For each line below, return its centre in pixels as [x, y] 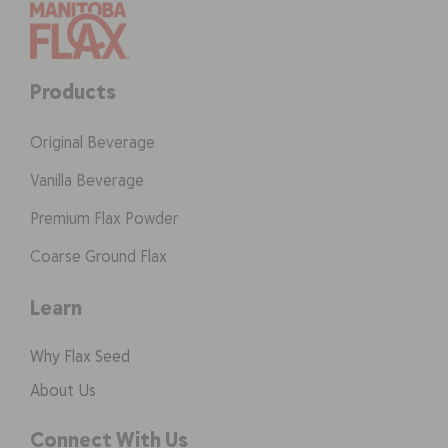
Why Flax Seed [80, 356]
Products [73, 91]
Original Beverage [92, 142]
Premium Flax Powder [104, 218]
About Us [63, 390]
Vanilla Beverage [87, 180]
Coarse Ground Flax [98, 256]
